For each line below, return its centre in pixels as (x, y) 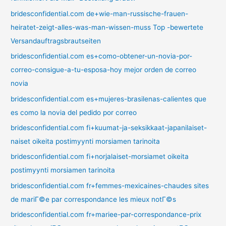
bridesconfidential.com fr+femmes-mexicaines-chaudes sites (110, 185)
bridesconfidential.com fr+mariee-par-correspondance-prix (106, 215)
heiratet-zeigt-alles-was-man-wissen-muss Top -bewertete (107, 27)
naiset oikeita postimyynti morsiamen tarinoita (86, 141)
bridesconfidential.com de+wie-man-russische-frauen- (100, 13)
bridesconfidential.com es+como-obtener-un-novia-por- (102, 56)
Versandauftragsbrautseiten (56, 41)
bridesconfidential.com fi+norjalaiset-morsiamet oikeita (100, 157)
